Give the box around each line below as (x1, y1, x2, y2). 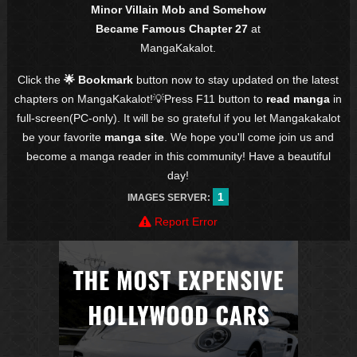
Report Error (151, 215, 218, 229)
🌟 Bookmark (64, 73, 134, 87)
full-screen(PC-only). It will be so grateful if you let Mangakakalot (16, 112, 340, 125)
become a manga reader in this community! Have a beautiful (25, 150, 331, 163)
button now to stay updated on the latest (136, 73, 339, 87)
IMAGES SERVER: (127, 192, 214, 204)
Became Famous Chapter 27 (96, 22, 249, 36)
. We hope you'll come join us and (164, 131, 335, 144)
